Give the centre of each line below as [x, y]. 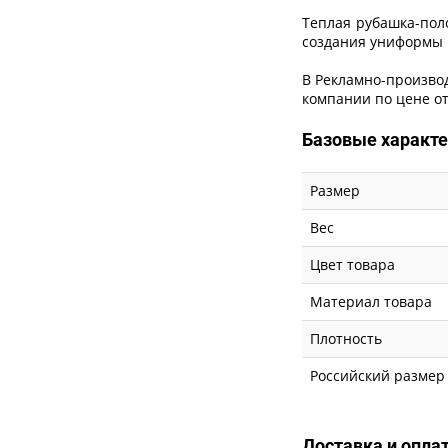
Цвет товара [353, 264]
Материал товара [371, 301]
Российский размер [378, 375]
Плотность [346, 338]
